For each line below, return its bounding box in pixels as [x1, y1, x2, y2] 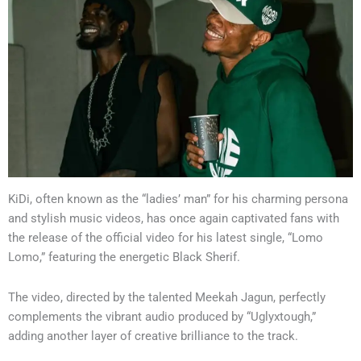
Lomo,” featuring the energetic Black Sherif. [8, 250, 240, 265]
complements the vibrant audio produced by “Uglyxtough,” [8, 309, 316, 324]
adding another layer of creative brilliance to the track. [8, 328, 298, 343]
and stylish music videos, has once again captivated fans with [8, 211, 339, 226]
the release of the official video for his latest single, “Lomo [8, 230, 323, 246]
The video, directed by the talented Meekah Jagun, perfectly [8, 289, 326, 305]
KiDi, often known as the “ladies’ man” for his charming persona [8, 192, 348, 207]
